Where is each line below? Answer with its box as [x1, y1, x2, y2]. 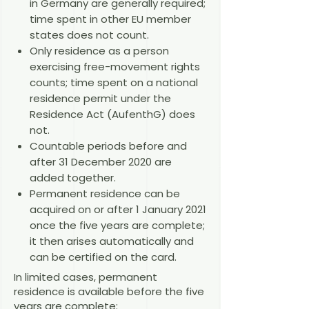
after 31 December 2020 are [29, 154, 172, 169]
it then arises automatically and [29, 233, 194, 248]
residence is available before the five [14, 284, 204, 299]
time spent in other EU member [29, 11, 191, 26]
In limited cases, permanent [14, 270, 157, 285]
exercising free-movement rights [29, 59, 200, 74]
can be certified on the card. [29, 249, 177, 264]
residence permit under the [29, 90, 171, 106]
